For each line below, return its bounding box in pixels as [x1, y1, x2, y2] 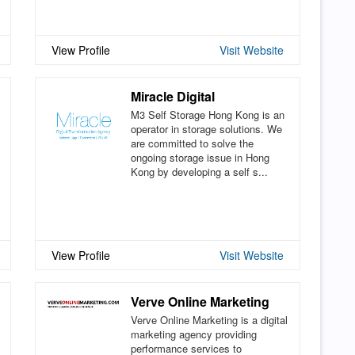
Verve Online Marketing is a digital [131, 311, 288, 327]
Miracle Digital [131, 86, 215, 105]
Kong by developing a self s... [131, 163, 268, 179]
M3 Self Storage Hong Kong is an [131, 106, 284, 122]
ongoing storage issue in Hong [131, 149, 269, 165]
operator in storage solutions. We [131, 120, 282, 136]
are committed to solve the [131, 135, 254, 151]
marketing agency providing [131, 326, 257, 342]
